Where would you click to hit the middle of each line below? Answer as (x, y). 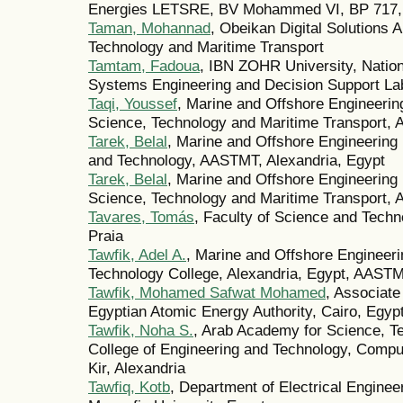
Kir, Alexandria (137, 368)
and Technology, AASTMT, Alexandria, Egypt (237, 161)
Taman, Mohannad (149, 28)
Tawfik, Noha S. (141, 331)
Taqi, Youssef (133, 104)
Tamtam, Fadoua (144, 66)
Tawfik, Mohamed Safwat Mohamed (207, 293)
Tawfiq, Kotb (129, 387)
